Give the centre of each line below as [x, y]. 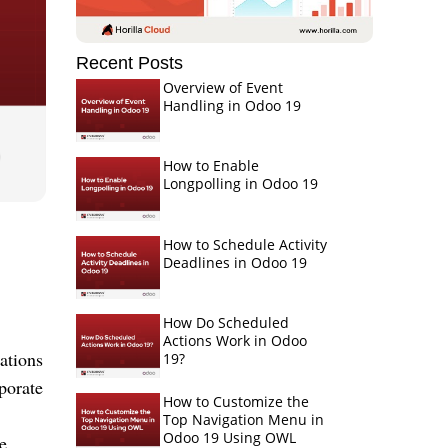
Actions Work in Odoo [234, 341]
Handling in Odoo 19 [231, 105]
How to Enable [210, 166]
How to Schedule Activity [244, 244]
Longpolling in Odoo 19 [240, 184]
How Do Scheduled [225, 323]
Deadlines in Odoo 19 [234, 262]
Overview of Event [222, 87]
